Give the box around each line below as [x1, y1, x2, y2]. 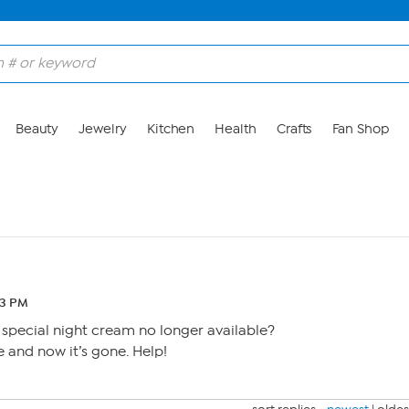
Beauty [15, 121, 59, 137]
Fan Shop [331, 121, 389, 137]
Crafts [276, 121, 312, 137]
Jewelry [79, 121, 127, 137]
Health [215, 121, 257, 137]
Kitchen [146, 121, 195, 137]
